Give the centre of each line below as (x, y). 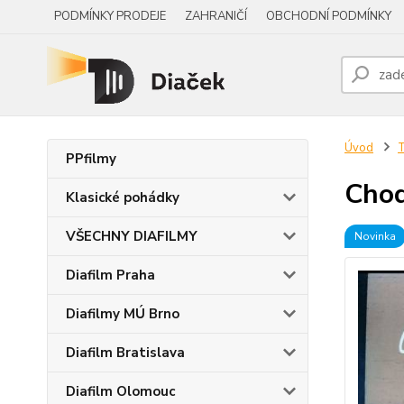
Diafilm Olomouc (120, 391)
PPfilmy (91, 159)
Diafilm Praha (110, 275)
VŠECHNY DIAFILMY (132, 236)
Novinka (375, 236)
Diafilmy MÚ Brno (123, 314)
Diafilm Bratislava (125, 353)
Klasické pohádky (123, 197)
